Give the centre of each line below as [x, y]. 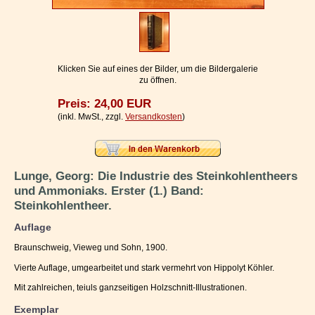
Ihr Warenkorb [41, 68]
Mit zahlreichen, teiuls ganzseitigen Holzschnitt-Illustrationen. [130, 287]
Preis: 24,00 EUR [104, 104]
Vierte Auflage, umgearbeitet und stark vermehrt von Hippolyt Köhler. [144, 268]
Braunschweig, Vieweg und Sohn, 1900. [91, 248]
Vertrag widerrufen [51, 43]
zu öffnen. [157, 81]
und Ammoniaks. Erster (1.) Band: [109, 191]
